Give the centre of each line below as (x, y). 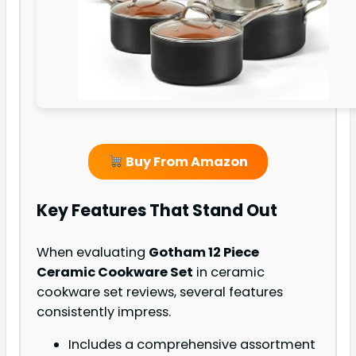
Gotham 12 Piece (204, 252)
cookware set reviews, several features (160, 292)
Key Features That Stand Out (157, 211)
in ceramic (229, 272)
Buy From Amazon (185, 162)
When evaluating (93, 252)
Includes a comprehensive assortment (192, 344)
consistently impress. (104, 311)
